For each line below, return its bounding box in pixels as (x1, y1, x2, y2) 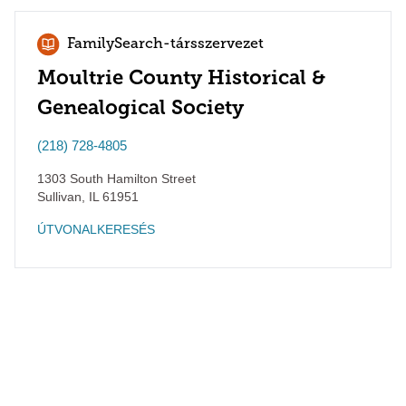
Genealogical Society (37, 95, 244, 120)
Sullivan (37, 189, 82, 204)
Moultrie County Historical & (37, 65, 325, 90)
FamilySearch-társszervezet (67, 37, 264, 52)
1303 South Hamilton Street (37, 171, 196, 186)
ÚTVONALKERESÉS (37, 222, 155, 237)
